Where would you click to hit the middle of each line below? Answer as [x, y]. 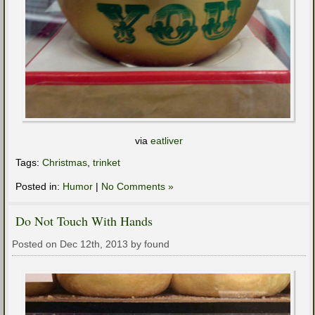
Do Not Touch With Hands [84, 221]
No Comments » [137, 187]
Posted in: [39, 187]
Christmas [65, 163]
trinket [107, 163]
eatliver [167, 141]
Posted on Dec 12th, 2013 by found [91, 244]
